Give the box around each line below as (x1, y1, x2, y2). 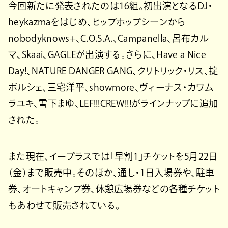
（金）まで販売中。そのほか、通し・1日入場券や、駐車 (8, 167, 215, 177)
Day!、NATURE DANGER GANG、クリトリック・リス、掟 (8, 66, 218, 75)
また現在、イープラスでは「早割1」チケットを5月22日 (8, 151, 218, 161)
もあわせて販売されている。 (8, 200, 121, 210)
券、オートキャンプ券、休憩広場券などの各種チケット (8, 184, 220, 193)
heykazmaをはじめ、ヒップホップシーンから (8, 17, 186, 26)
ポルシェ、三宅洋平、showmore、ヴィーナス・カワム (8, 82, 214, 92)
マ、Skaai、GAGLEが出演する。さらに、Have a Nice (8, 49, 206, 59)
